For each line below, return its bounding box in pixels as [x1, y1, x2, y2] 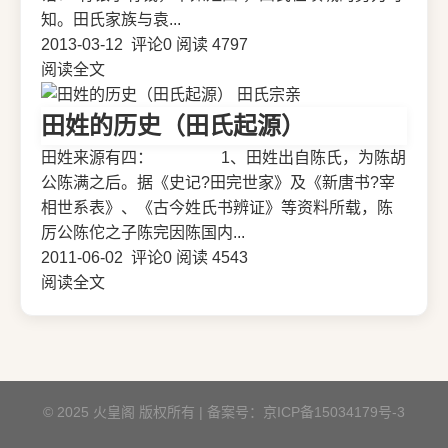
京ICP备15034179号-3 [263, 404, 405, 421]
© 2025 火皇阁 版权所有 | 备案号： [43, 404, 263, 421]
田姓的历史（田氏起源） [41, 112, 305, 140]
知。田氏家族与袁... [41, 11, 181, 29]
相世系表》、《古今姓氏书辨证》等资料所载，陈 [41, 199, 393, 217]
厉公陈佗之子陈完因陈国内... [41, 224, 245, 242]
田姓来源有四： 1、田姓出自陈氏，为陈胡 [41, 149, 406, 167]
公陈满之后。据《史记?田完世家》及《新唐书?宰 [41, 174, 395, 192]
